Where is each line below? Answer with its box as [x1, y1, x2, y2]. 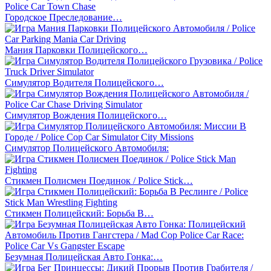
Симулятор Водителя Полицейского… [5, 77, 164, 88]
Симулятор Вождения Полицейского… [5, 109, 167, 120]
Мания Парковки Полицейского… [5, 44, 148, 55]
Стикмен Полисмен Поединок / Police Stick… [5, 175, 193, 186]
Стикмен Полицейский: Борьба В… [5, 207, 154, 218]
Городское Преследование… [5, 11, 122, 22]
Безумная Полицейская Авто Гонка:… [5, 251, 163, 262]
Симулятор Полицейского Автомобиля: [5, 142, 169, 153]
